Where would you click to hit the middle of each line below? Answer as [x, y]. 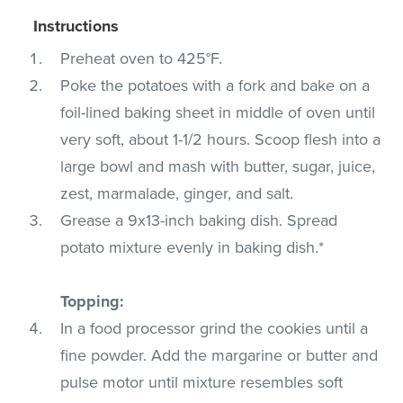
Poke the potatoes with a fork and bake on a [215, 85]
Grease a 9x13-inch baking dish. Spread [199, 220]
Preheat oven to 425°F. [142, 58]
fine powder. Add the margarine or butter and [219, 355]
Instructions [76, 26]
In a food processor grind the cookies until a [215, 328]
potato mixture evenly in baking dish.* [193, 247]
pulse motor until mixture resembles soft [202, 382]
